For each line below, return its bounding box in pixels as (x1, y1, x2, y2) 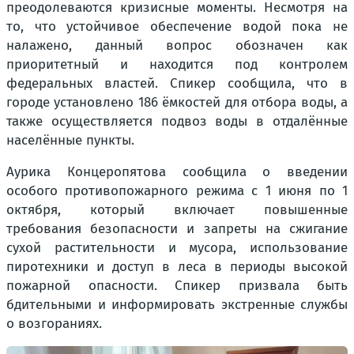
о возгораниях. (6, 315, 102, 333)
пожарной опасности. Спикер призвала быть (6, 277, 348, 295)
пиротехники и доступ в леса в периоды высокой (6, 258, 348, 276)
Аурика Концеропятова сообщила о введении (6, 164, 348, 181)
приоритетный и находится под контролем (6, 56, 348, 73)
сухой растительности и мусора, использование (6, 239, 348, 257)
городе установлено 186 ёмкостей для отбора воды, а (6, 94, 348, 111)
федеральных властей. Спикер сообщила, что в (6, 75, 348, 92)
